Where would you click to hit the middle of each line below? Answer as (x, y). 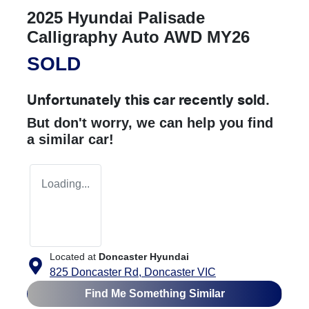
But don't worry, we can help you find (150, 123)
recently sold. (222, 101)
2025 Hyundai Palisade (116, 18)
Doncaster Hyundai (144, 257)
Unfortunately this (90, 101)
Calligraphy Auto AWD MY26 (138, 37)
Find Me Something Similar (154, 294)
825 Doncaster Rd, (97, 272)
